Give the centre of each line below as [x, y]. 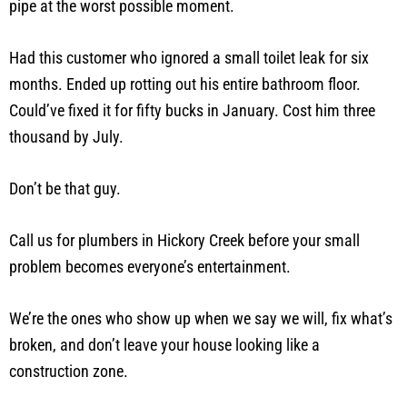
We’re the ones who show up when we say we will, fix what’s [201, 319]
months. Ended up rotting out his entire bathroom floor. [185, 84]
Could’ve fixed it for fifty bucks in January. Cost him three [192, 111]
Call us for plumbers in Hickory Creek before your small [184, 241]
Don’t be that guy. [65, 189]
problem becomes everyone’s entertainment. [150, 267]
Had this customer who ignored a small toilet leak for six [189, 58]
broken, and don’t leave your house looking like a [164, 345]
